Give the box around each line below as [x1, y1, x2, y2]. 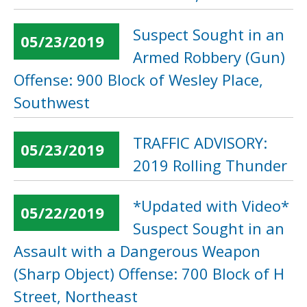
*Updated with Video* [133, 195, 289, 216]
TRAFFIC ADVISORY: [133, 132, 267, 153]
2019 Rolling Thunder [133, 155, 287, 175]
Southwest [14, 92, 90, 112]
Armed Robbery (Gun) [133, 47, 285, 67]
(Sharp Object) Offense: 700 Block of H [14, 263, 284, 284]
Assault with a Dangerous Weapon [14, 241, 260, 261]
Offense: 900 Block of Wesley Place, [14, 69, 263, 90]
